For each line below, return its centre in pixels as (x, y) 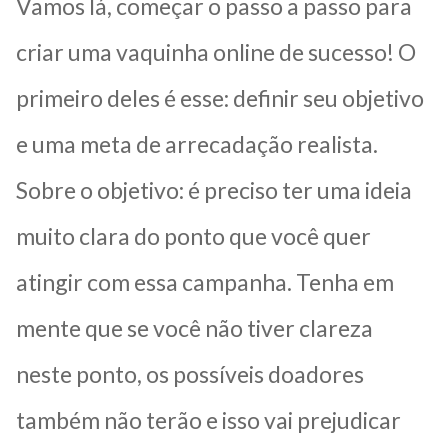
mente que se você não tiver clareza (194, 328)
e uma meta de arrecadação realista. (197, 144)
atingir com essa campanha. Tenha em (205, 282)
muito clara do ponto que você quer (193, 236)
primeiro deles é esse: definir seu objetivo (220, 98)
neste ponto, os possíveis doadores (190, 374)
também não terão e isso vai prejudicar (208, 420)
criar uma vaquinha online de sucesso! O (216, 52)
